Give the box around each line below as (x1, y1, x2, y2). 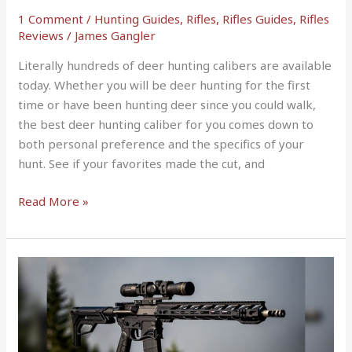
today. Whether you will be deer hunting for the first (18, 77, 311, 93)
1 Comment (18, 11, 84, 27)
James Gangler (75, 27, 156, 44)
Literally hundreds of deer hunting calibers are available (18, 57, 332, 74)
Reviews (18, 27, 64, 44)
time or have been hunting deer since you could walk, (18, 97, 317, 113)
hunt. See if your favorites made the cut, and (18, 156, 266, 172)
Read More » (18, 192, 90, 209)
